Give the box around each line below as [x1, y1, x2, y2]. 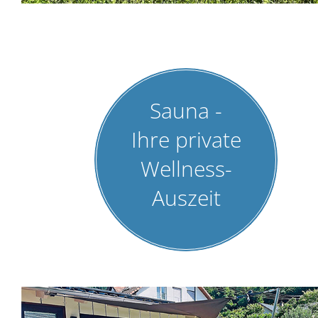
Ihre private [131, 125, 241, 155]
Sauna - [150, 96, 223, 126]
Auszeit [151, 183, 221, 213]
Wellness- [140, 154, 232, 184]
